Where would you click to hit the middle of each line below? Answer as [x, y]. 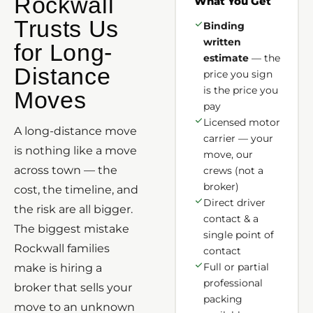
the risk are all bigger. [73, 209]
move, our [228, 154]
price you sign [238, 74]
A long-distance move [75, 131]
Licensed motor [241, 122]
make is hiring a [58, 268]
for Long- [64, 52]
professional [233, 283]
